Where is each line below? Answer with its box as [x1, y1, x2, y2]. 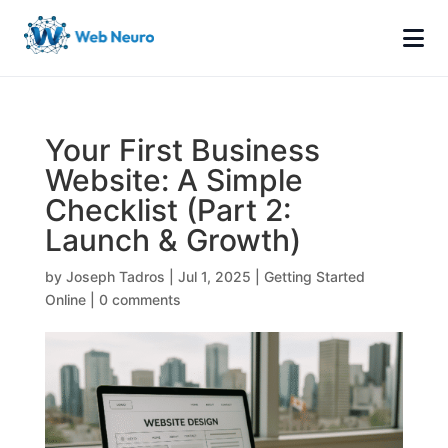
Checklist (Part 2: [44, 191, 291, 228]
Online [44, 290, 86, 308]
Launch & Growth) [44, 221, 301, 258]
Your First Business [44, 131, 320, 168]
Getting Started [263, 267, 365, 285]
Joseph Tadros [65, 267, 165, 285]
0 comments [98, 290, 181, 308]
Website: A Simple [44, 161, 303, 198]
